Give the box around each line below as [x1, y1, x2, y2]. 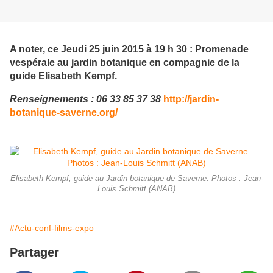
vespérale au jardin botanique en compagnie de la [10, 56, 239, 68]
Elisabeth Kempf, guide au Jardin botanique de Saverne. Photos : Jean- [10, 174, 263, 183]
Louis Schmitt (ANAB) [97, 185, 175, 194]
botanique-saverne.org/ [10, 106, 118, 118]
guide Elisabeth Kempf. [10, 69, 117, 81]
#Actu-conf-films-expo [10, 223, 94, 233]
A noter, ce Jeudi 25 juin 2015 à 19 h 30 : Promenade [10, 43, 249, 54]
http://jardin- [163, 93, 219, 104]
